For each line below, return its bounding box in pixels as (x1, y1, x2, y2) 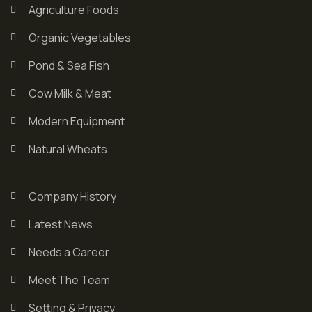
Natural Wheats (28, 141, 107, 157)
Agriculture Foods (28, 1, 119, 17)
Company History (28, 188, 116, 204)
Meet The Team (28, 272, 110, 288)
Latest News (28, 216, 93, 232)
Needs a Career (28, 244, 109, 260)
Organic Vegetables (28, 29, 131, 45)
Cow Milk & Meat (28, 85, 111, 101)
